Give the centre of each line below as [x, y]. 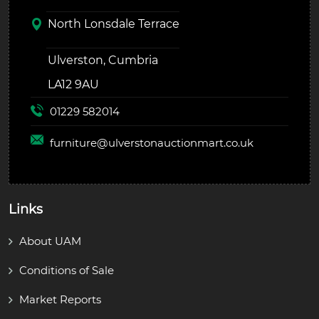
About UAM [50, 241]
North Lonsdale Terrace [114, 24]
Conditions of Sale [67, 271]
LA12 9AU [73, 85]
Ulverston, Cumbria [103, 61]
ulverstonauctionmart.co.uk [181, 142]
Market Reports [60, 300]
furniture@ [79, 142]
